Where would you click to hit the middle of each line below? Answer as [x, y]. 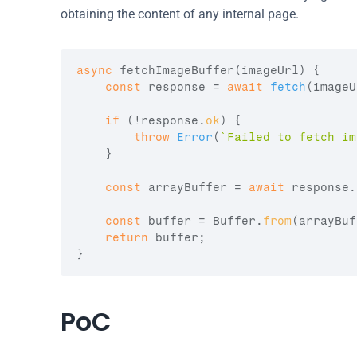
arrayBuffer [188, 188]
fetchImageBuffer [177, 71]
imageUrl [270, 71]
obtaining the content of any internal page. [180, 14]
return [127, 238]
